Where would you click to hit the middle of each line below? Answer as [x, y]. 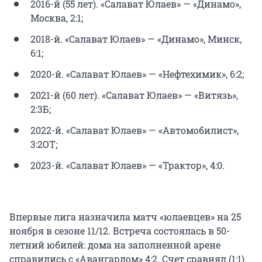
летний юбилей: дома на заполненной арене [115, 244]
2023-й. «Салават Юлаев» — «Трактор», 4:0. [127, 165]
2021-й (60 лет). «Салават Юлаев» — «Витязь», [134, 95]
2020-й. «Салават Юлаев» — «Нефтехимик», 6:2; [137, 74]
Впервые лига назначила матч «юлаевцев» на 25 [125, 216]
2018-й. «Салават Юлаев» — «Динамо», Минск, [136, 39]
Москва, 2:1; [57, 18]
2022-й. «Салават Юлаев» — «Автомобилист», [135, 130]
